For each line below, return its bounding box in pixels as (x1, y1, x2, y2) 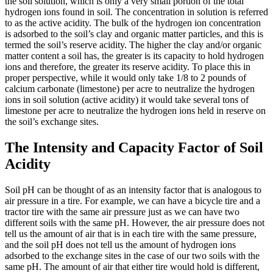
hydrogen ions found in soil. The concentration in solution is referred (5, 6, 268, 17)
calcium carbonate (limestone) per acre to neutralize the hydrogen (5, 83, 255, 94)
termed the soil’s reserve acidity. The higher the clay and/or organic (5, 39, 261, 50)
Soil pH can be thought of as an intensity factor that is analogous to (5, 184, 261, 195)
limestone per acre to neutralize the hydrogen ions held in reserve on (5, 105, 266, 116)
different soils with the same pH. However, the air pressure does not (5, 217, 264, 228)
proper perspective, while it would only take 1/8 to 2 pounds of (5, 72, 246, 83)
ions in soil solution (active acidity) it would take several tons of (5, 94, 249, 105)
